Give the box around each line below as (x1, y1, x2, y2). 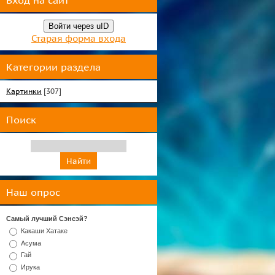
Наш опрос (6, 186, 60, 198)
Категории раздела (6, 61, 101, 73)
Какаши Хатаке (21, 227, 68, 234)
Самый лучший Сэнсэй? (6, 215, 88, 222)
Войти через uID (48, 21, 109, 31)
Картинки (6, 87, 42, 96)
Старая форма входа (31, 33, 126, 44)
